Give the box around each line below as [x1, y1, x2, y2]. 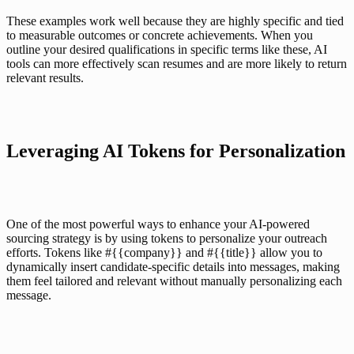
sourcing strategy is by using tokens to [6, 231, 199, 245]
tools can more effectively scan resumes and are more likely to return [6, 56, 347, 70]
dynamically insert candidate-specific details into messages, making [6, 259, 340, 273]
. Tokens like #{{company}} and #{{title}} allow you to [38, 245, 322, 259]
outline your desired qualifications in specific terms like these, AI [6, 42, 327, 56]
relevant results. [6, 70, 84, 85]
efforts [6, 245, 38, 259]
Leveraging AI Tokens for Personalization [6, 140, 345, 161]
